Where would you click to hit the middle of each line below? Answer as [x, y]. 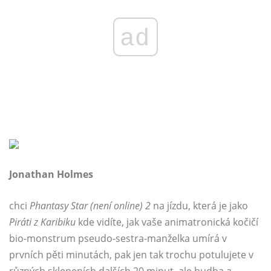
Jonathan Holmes [51, 175]
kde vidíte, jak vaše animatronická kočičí [167, 222]
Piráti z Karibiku [42, 222]
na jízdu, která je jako [199, 206]
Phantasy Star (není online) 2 [90, 206]
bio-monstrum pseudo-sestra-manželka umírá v [118, 239]
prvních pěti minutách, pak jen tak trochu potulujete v [131, 255]
